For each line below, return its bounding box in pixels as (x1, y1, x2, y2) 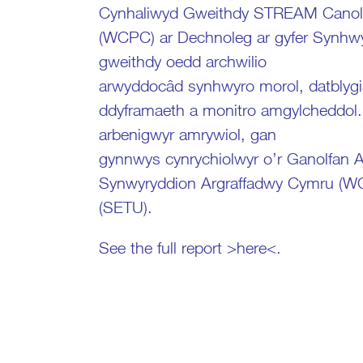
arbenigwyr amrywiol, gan (99, 124, 276, 143)
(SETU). (99, 197, 152, 216)
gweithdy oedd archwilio (99, 51, 267, 70)
